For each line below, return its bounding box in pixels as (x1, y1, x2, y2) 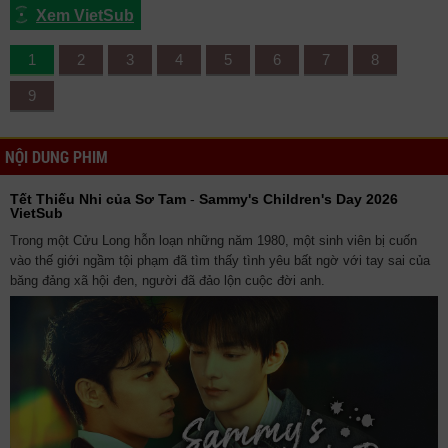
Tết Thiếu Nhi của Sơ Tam (10, 191, 186, 207)
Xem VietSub (36, 7, 134, 24)
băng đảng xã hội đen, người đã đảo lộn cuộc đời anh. (10, 273, 325, 289)
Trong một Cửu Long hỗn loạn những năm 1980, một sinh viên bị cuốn (10, 233, 417, 249)
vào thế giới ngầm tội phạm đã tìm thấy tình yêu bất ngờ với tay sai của (10, 253, 430, 269)
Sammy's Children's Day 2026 (199, 191, 398, 207)
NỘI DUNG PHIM (5, 146, 108, 167)
